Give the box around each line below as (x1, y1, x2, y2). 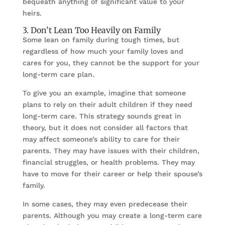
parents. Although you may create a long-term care (22, 211, 202, 220)
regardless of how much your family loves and (22, 47, 183, 56)
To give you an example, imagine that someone (22, 89, 186, 97)
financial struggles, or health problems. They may (22, 158, 195, 167)
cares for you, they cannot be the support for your (22, 59, 199, 67)
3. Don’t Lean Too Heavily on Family (22, 25, 161, 36)
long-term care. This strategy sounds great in (22, 112, 181, 121)
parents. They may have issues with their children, (22, 147, 199, 155)
